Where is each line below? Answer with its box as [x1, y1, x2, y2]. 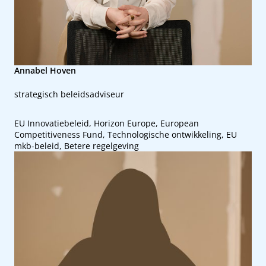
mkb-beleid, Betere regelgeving [14, 140, 139, 151]
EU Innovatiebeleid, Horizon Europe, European [14, 118, 199, 129]
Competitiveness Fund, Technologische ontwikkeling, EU [14, 129, 237, 140]
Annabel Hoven [14, 65, 76, 76]
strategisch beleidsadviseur [14, 88, 124, 100]
